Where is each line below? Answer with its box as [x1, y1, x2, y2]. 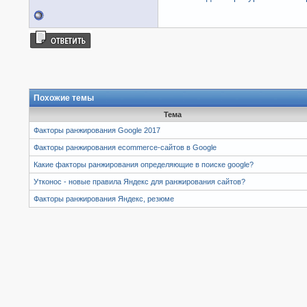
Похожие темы [34, 93, 94, 103]
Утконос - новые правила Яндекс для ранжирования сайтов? [34, 177, 245, 186]
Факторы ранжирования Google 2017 [34, 125, 160, 134]
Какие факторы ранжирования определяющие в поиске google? [34, 160, 254, 169]
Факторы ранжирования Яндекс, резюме [34, 194, 174, 203]
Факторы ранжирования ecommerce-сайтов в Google [34, 143, 217, 151]
